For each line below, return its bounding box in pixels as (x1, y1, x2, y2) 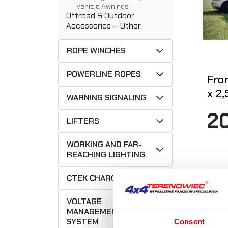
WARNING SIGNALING (67, 92, 146, 103)
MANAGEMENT (67, 206, 123, 217)
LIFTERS (67, 116, 99, 127)
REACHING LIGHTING (67, 149, 145, 160)
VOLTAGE (67, 196, 102, 207)
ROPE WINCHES (67, 45, 126, 56)
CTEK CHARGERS (67, 173, 132, 184)
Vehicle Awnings (76, 2, 129, 11)
